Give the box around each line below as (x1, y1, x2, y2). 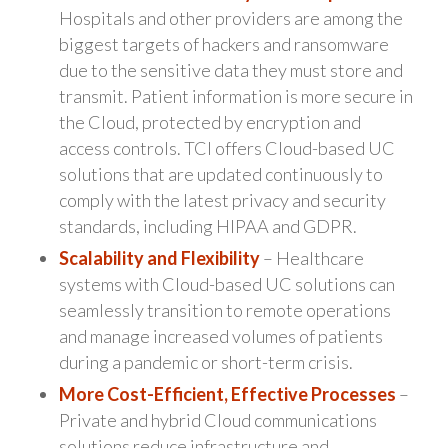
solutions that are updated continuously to (58, 162, 383, 185)
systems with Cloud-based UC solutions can (58, 272, 395, 295)
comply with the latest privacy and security (58, 188, 386, 211)
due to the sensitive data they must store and (58, 58, 403, 81)
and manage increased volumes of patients (58, 324, 383, 347)
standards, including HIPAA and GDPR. (58, 214, 357, 237)
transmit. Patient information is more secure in (58, 84, 413, 107)
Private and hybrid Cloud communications (58, 408, 377, 431)
